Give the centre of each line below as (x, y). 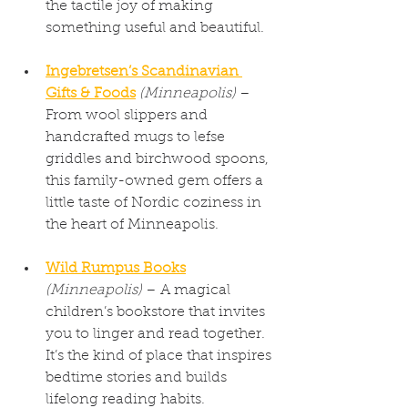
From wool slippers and (128, 116)
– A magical (188, 291)
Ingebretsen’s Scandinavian (144, 72)
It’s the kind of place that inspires (160, 356)
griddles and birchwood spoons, (159, 159)
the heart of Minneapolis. (132, 225)
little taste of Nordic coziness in (155, 203)
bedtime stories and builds (138, 378)
